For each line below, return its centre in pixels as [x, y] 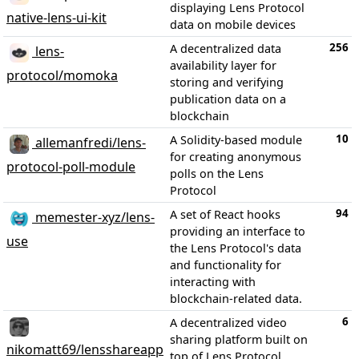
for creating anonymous [236, 156]
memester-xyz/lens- [93, 218]
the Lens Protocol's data [236, 248]
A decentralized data [226, 48]
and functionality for [226, 264]
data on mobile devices [233, 24]
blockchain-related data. [236, 298]
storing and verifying [227, 82]
